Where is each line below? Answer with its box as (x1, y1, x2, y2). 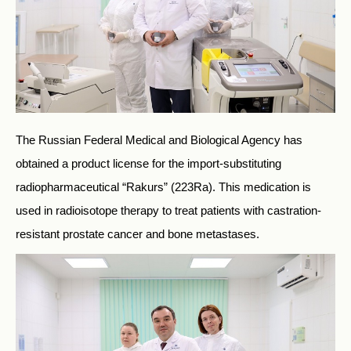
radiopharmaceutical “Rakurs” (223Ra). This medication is (16, 179, 311, 194)
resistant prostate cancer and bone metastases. (16, 226, 259, 241)
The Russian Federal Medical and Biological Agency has (16, 132, 302, 147)
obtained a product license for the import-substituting (16, 156, 281, 170)
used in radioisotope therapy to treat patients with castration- (16, 203, 321, 217)
